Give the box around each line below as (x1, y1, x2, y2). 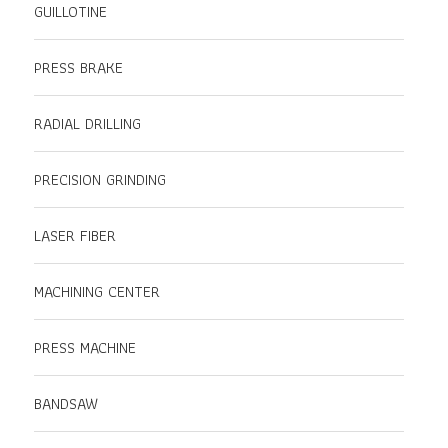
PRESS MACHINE (34, 335, 136, 360)
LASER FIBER (34, 223, 116, 248)
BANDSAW (34, 391, 98, 416)
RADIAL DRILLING (34, 111, 141, 136)
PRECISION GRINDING (34, 167, 166, 192)
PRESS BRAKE (34, 55, 123, 80)
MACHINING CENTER (34, 279, 160, 304)
